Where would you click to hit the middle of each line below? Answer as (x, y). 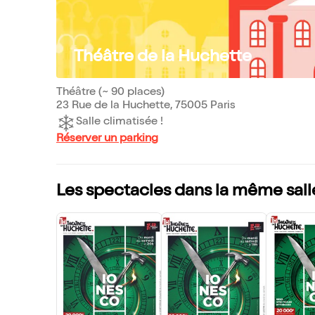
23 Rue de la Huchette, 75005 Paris (146, 106)
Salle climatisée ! (120, 123)
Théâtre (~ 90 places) (110, 92)
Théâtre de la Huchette (163, 57)
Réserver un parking (107, 139)
